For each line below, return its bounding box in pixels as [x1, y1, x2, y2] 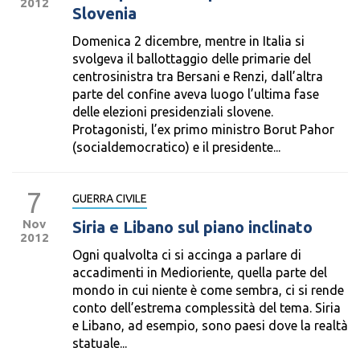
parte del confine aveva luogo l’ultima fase [72, 87, 319, 101]
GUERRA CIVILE [72, 192, 147, 205]
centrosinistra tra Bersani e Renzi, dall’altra [72, 69, 323, 84]
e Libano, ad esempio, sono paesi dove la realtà [72, 318, 348, 333]
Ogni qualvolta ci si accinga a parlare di [72, 247, 301, 262]
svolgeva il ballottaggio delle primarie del [72, 51, 311, 66]
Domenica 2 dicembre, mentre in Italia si [72, 34, 305, 48]
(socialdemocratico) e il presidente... [72, 140, 280, 154]
